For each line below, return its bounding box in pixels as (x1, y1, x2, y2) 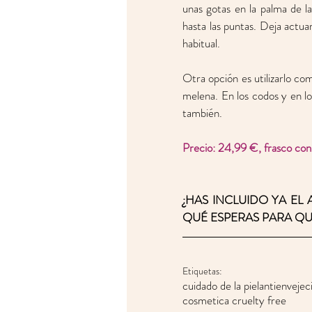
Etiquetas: (182, 264, 222, 279)
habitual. (182, 35, 223, 52)
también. (182, 104, 228, 122)
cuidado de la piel (182, 277, 259, 295)
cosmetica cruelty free (182, 292, 286, 309)
